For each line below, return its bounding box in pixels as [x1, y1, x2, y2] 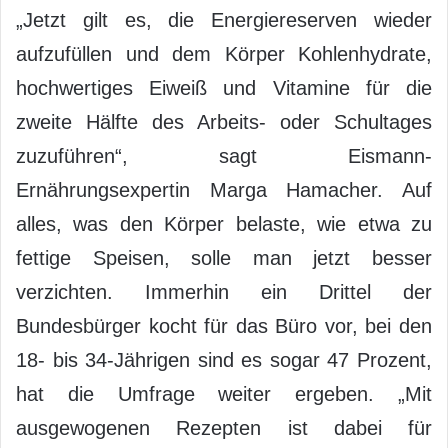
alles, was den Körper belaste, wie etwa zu [16, 212, 432, 235]
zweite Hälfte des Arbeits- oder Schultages [16, 110, 432, 133]
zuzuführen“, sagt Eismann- [16, 144, 432, 167]
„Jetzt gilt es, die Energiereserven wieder [16, 8, 432, 31]
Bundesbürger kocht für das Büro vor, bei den [16, 314, 432, 337]
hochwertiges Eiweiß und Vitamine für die [16, 76, 432, 99]
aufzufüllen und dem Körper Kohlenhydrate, [16, 42, 432, 65]
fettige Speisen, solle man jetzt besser [16, 246, 432, 269]
